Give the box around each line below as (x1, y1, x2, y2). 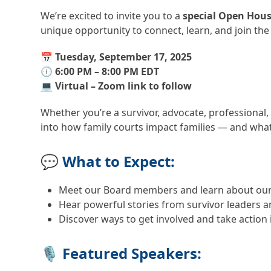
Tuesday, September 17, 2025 (55, 50, 192, 64)
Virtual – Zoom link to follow (55, 79, 192, 93)
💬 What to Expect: (41, 151, 175, 171)
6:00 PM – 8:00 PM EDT (55, 64, 160, 78)
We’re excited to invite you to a (41, 8, 183, 22)
